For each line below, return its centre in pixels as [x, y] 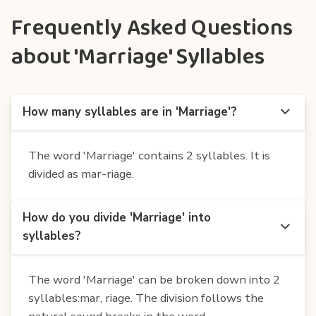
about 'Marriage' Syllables [138, 57]
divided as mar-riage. [81, 174]
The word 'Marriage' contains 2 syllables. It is [149, 155]
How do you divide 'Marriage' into [117, 217]
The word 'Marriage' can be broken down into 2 [154, 279]
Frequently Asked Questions [152, 28]
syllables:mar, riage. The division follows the [146, 298]
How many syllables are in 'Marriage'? [130, 111]
